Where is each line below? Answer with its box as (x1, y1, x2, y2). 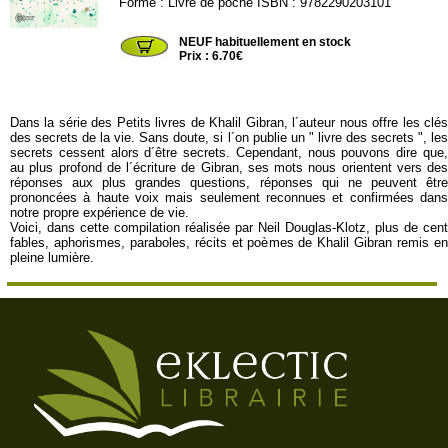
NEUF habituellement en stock (179, 35, 352, 49)
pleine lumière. (10, 250, 94, 265)
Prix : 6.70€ (179, 49, 244, 63)
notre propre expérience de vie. (10, 205, 189, 220)
